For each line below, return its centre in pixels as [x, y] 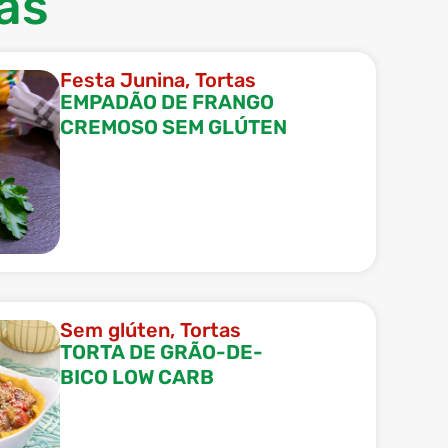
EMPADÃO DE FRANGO [166, 101]
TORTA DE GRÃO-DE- [161, 351]
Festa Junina [122, 79]
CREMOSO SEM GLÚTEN [173, 126]
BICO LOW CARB [136, 376]
